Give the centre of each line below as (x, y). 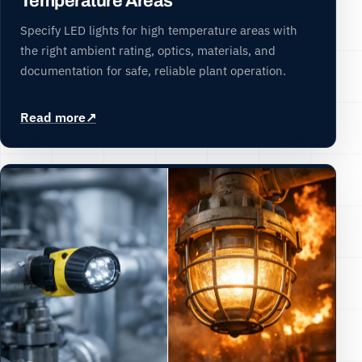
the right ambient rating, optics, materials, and (148, 51)
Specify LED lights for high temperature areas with (159, 30)
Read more (53, 117)
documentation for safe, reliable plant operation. (153, 71)
